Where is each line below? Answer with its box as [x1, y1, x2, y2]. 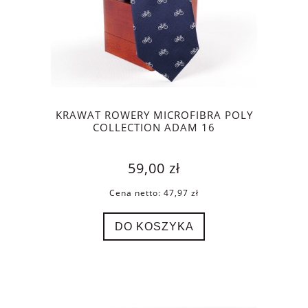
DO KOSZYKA [114, 220, 194, 233]
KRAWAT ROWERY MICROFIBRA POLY [55, 108, 253, 123]
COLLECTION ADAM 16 [93, 120, 215, 135]
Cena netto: [109, 187, 164, 199]
